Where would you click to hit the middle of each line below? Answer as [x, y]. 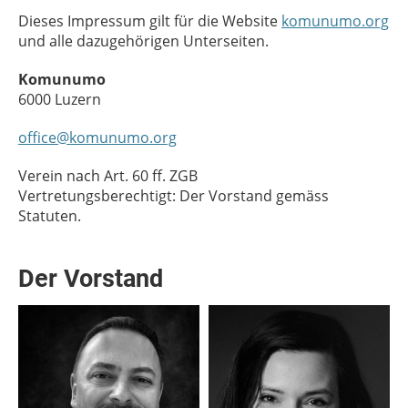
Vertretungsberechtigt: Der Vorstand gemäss [173, 196]
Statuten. [50, 216]
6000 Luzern [60, 99]
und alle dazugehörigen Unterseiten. [143, 41]
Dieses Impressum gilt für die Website [150, 21]
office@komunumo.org [97, 138]
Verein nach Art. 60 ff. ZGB [108, 176]
